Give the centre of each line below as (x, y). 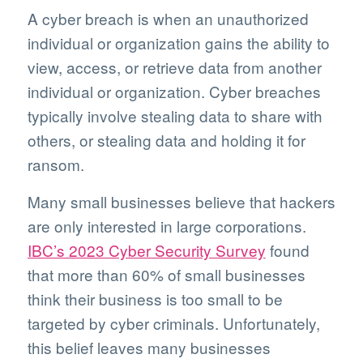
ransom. (56, 164)
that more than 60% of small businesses (166, 274)
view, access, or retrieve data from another (174, 66)
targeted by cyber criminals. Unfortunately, (173, 323)
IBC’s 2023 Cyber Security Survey (146, 250)
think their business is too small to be (155, 299)
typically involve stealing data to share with (175, 115)
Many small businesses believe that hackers (181, 201)
